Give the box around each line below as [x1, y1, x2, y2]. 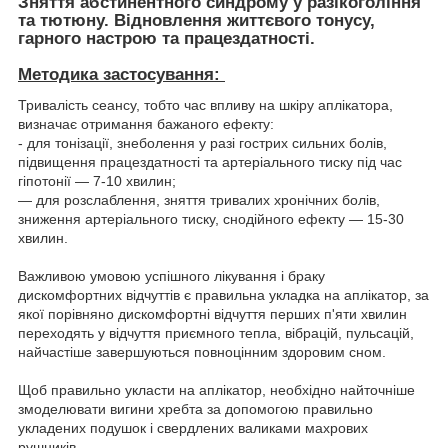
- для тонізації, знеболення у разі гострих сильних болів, [18, 134, 387, 151]
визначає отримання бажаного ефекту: [18, 115, 274, 132]
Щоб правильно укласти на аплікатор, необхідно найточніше [18, 381, 415, 398]
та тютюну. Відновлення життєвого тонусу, [18, 10, 375, 30]
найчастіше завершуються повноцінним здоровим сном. [18, 343, 390, 360]
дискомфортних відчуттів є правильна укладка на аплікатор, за [18, 286, 429, 303]
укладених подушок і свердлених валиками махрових [18, 419, 368, 436]
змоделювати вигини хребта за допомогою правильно [18, 400, 373, 417]
